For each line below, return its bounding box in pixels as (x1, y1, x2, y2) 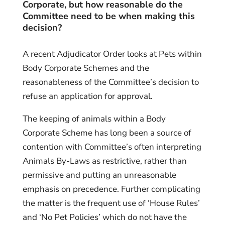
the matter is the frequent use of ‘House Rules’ (22, 197, 200, 209)
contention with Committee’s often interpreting (22, 141, 201, 153)
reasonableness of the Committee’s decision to (22, 76, 199, 88)
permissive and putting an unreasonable (22, 169, 176, 181)
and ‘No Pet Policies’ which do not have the (22, 211, 187, 223)
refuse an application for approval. (22, 90, 153, 102)
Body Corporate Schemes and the (22, 62, 149, 74)
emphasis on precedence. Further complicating (22, 183, 200, 195)
